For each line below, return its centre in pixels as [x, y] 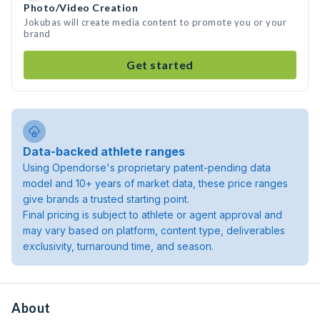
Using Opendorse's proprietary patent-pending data [147, 167]
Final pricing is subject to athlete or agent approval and [152, 215]
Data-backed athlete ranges [104, 151]
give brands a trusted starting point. [106, 199]
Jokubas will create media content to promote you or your [155, 22]
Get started [160, 65]
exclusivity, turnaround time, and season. [118, 246]
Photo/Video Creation [81, 7]
